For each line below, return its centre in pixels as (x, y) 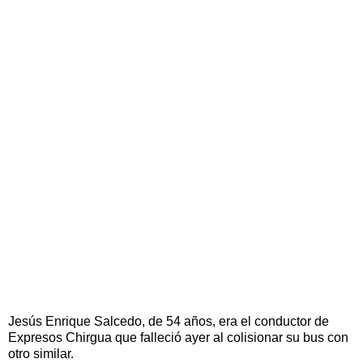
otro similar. (41, 354)
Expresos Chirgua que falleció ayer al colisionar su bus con (178, 338)
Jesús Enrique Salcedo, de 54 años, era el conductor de (169, 322)
